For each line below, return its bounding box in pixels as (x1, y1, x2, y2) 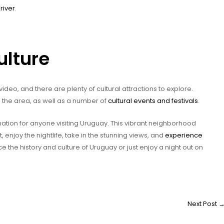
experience (165, 130, 202, 140)
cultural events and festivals (108, 95, 198, 105)
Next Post (187, 198, 218, 208)
